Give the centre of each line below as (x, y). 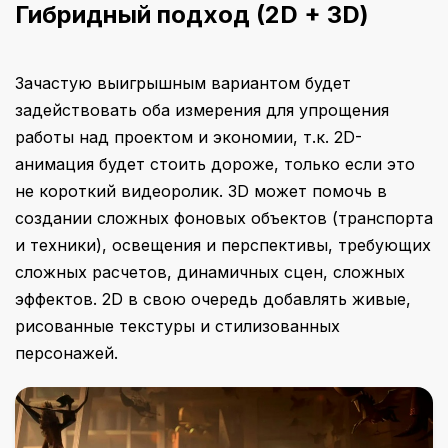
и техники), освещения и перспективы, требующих (223, 245)
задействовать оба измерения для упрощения (202, 110)
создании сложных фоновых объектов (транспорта (224, 218)
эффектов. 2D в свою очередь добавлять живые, (213, 299)
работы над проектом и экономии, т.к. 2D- (188, 137)
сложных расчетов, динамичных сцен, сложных (210, 272)
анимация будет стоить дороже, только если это (215, 164)
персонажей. (66, 353)
